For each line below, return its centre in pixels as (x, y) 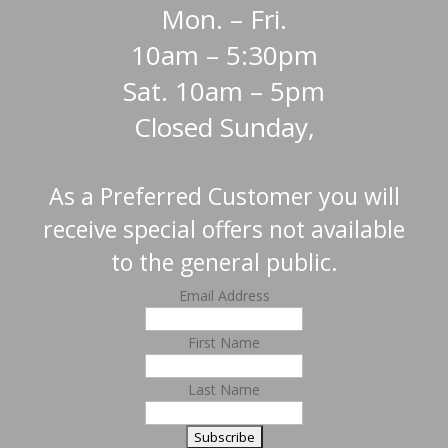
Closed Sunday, (224, 127)
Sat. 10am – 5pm (224, 91)
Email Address (224, 295)
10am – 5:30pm (224, 55)
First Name (224, 342)
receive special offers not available (224, 229)
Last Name (224, 389)
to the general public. (224, 262)
